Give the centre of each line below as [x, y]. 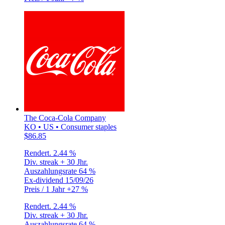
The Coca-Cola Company [65, 118]
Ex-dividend [45, 180]
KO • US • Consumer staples [70, 127]
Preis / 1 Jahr [45, 189]
